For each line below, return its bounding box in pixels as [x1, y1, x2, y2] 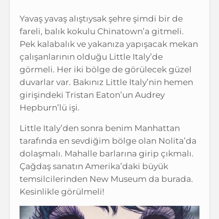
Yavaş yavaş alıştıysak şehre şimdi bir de [20, 13, 183, 23]
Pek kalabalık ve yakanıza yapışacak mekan [20, 39, 198, 49]
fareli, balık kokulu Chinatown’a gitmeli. [20, 26, 184, 36]
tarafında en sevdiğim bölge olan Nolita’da [20, 135, 197, 146]
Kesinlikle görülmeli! [20, 186, 104, 197]
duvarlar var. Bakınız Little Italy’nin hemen [20, 77, 193, 87]
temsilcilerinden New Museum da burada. [20, 174, 193, 184]
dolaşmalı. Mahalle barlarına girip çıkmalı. [20, 148, 194, 158]
